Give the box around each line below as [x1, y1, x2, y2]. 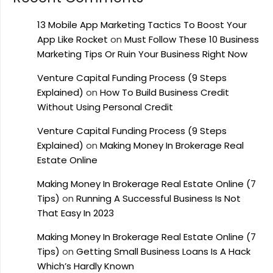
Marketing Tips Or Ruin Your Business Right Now [37, 48, 247, 60]
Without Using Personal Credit [37, 101, 173, 113]
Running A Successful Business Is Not [76, 192, 241, 205]
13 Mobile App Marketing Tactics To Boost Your [37, 18, 247, 31]
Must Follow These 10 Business [124, 33, 259, 46]
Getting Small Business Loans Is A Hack [76, 245, 250, 258]
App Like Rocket [37, 33, 108, 46]
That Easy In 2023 [37, 207, 114, 219]
